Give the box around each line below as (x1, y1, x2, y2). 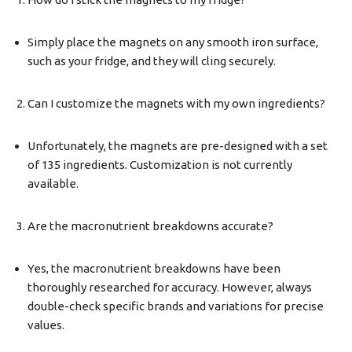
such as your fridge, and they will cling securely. (27, 53, 276, 68)
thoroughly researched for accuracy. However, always (27, 280, 312, 294)
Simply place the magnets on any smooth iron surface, (27, 35, 318, 49)
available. (27, 176, 79, 190)
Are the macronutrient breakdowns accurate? (27, 218, 273, 233)
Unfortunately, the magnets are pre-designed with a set (27, 138, 328, 152)
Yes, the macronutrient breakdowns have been (27, 261, 280, 275)
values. (27, 317, 64, 332)
